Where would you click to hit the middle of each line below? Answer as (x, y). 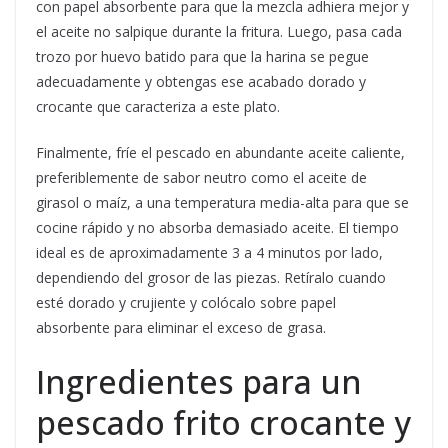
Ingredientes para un (199, 382)
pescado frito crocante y (223, 423)
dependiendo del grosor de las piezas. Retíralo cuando (211, 278)
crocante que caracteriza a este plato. (158, 107)
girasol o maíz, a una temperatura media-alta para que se (222, 203)
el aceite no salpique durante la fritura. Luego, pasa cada (219, 32)
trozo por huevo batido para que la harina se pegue (202, 57)
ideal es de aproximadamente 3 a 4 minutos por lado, (209, 253)
